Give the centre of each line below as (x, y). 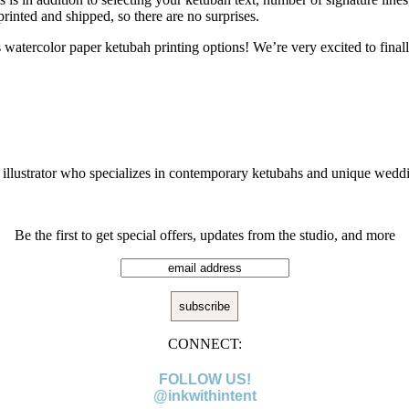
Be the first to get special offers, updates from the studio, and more (204, 235)
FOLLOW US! (204, 379)
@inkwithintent (204, 395)
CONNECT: (204, 343)
